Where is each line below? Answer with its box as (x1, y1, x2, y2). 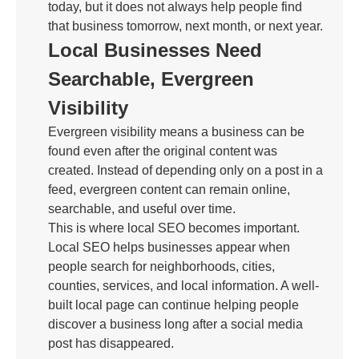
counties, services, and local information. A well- (48, 279, 319, 292)
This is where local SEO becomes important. (48, 221, 300, 235)
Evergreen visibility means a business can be (48, 125, 305, 139)
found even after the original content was (48, 144, 277, 158)
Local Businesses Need (48, 39, 262, 61)
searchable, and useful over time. (48, 202, 236, 216)
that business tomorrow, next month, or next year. (48, 19, 323, 33)
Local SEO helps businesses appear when (48, 240, 290, 254)
